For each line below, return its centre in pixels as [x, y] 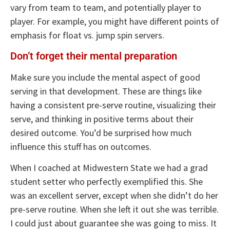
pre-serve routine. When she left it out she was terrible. [114, 209]
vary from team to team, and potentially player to [106, 8]
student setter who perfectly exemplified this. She [107, 182]
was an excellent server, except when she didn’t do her [114, 196]
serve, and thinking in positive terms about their [102, 119]
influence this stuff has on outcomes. [81, 146]
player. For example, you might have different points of [115, 22]
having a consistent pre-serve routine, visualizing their [113, 105]
